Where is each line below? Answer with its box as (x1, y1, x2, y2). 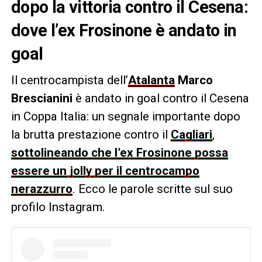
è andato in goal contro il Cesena (72, 91, 249, 105)
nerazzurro (11, 181, 73, 196)
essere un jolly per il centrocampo (11, 163, 199, 178)
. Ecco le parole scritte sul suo (72, 181, 233, 196)
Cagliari (170, 127, 212, 142)
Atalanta (127, 73, 175, 87)
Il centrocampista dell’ (11, 73, 128, 87)
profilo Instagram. (11, 199, 105, 214)
